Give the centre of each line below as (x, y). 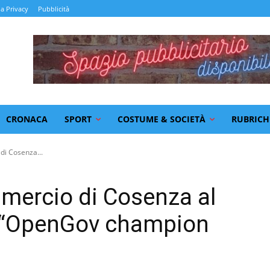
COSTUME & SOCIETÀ (162, 119)
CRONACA (27, 119)
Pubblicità (54, 9)
